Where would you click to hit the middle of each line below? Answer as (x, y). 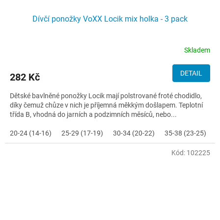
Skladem (197, 50)
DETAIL (191, 73)
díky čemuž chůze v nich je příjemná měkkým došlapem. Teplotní (106, 105)
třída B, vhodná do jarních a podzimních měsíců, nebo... (93, 115)
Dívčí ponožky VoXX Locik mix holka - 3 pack (110, 19)
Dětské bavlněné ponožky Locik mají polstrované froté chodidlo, (106, 96)
